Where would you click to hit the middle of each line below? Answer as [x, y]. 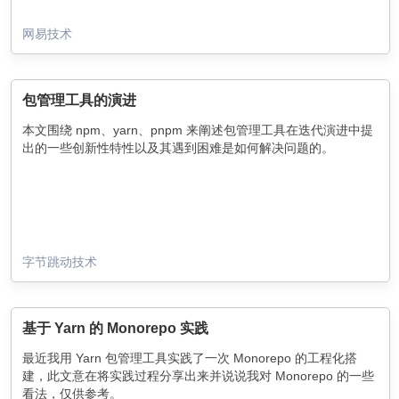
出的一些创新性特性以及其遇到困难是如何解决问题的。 [178, 148]
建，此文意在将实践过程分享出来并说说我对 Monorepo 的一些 [198, 376]
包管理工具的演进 [79, 100]
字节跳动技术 [60, 262]
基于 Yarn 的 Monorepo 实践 [115, 328]
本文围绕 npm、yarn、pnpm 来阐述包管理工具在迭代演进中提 [198, 130]
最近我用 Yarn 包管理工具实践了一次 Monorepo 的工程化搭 [190, 358]
